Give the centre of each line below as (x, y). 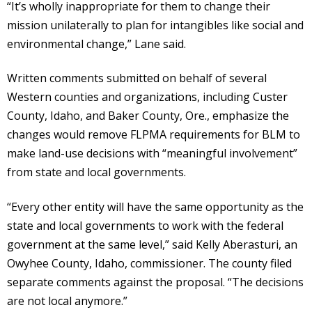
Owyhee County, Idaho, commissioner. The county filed (149, 263)
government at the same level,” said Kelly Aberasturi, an (152, 244)
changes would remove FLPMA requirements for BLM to (154, 135)
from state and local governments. (96, 172)
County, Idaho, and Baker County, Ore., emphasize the (148, 116)
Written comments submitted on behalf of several (137, 78)
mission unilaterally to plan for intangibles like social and (155, 25)
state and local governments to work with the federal (145, 225)
